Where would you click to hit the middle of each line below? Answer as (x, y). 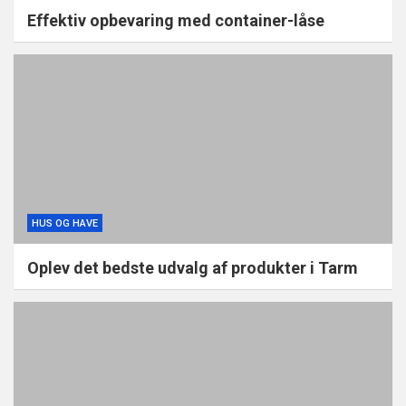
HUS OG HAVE (65, 224)
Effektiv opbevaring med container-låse (176, 21)
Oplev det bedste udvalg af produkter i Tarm (193, 268)
